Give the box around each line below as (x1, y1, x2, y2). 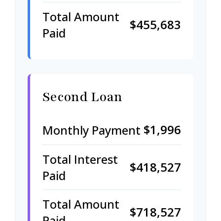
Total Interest (42, 151, 118, 167)
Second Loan (42, 88, 122, 106)
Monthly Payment (42, 121, 141, 138)
